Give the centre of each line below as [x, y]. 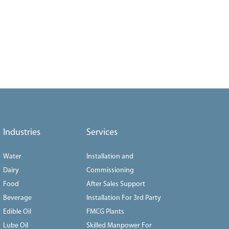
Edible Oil [17, 212]
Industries [21, 132]
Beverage [17, 198]
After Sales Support [116, 184]
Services [102, 132]
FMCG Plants [106, 212]
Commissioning [110, 170]
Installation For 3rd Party [124, 198]
